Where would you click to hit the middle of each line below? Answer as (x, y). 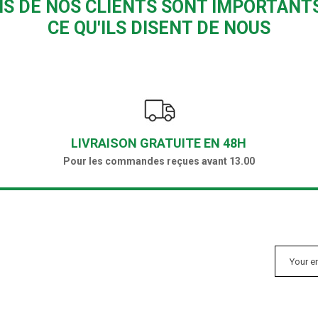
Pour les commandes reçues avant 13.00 (159, 161)
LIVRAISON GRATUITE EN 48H (159, 143)
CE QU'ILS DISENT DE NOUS (159, 28)
